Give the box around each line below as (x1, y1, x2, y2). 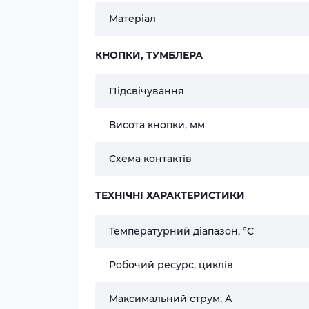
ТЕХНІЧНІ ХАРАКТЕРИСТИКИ (95, 188, 245, 201)
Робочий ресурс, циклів (109, 258, 233, 271)
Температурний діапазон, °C (109, 224, 254, 237)
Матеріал (109, 12, 156, 25)
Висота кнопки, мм (109, 118, 205, 131)
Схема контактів (109, 152, 192, 165)
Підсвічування (109, 84, 184, 97)
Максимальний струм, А (109, 292, 232, 305)
